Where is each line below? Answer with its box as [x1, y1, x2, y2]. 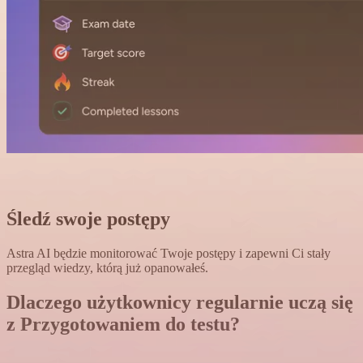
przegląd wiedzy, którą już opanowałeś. [6, 260, 208, 275]
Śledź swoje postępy [6, 207, 170, 229]
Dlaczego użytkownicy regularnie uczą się [6, 291, 353, 313]
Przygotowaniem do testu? [20, 313, 240, 335]
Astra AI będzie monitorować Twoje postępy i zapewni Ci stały [6, 246, 331, 260]
